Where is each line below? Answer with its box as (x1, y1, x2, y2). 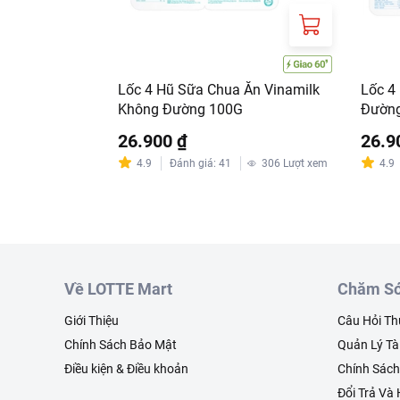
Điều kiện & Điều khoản (64, 362, 188, 376)
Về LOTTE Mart (64, 279, 172, 298)
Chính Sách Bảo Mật (64, 337, 177, 352)
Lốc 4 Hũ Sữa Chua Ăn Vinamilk (118, 81, 320, 98)
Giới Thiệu (64, 313, 119, 328)
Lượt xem (283, 157, 328, 170)
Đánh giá (170, 157, 213, 170)
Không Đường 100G (118, 101, 243, 118)
